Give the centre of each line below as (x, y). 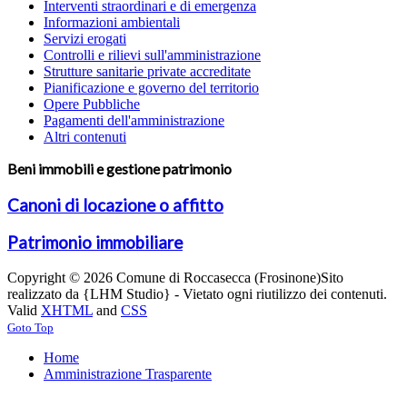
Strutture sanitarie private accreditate (147, 72)
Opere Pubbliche (92, 104)
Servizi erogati (85, 39)
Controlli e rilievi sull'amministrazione (152, 55)
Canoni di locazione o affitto (115, 206)
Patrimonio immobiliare (95, 242)
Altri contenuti (85, 137)
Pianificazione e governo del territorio (151, 88)
